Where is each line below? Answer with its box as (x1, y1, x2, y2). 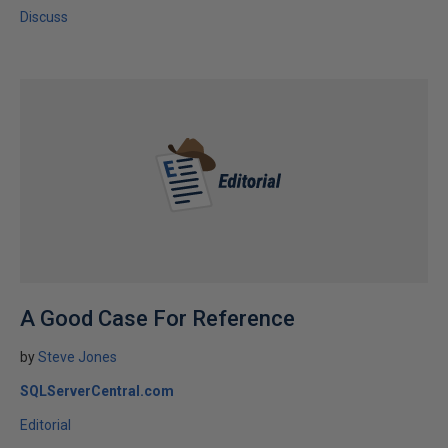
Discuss (20, 9, 68, 25)
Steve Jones (38, 349, 117, 365)
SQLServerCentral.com (20, 383, 174, 399)
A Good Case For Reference (20, 306, 295, 331)
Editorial (20, 417, 71, 433)
